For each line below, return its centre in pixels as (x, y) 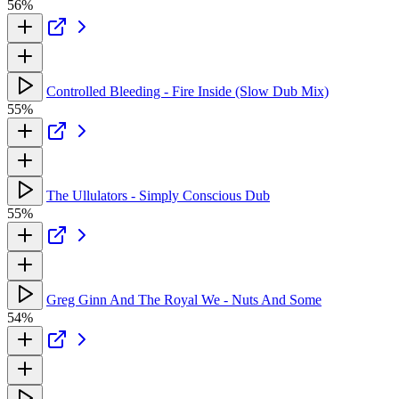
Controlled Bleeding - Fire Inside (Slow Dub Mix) (187, 91)
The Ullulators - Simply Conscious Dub (158, 195)
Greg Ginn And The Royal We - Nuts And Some (184, 299)
